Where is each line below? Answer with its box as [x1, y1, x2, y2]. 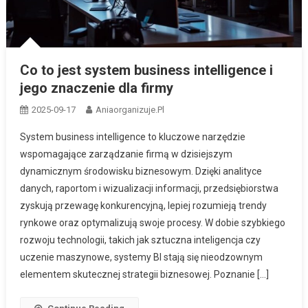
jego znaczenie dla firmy [19, 79, 173, 96]
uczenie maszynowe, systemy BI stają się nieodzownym [19, 251, 263, 263]
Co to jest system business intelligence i [19, 61, 273, 78]
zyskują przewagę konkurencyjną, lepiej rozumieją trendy [19, 199, 267, 211]
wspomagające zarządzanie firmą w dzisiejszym [19, 148, 232, 159]
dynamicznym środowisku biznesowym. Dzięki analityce [19, 165, 262, 177]
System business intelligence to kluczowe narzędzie [19, 131, 245, 142]
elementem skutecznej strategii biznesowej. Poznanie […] [19, 268, 269, 280]
